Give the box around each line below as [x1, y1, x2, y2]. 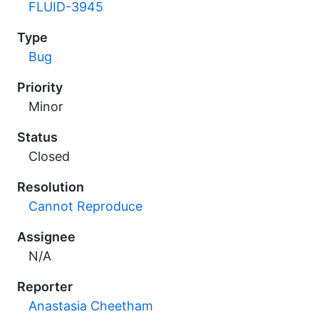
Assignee [17, 229, 75, 244]
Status [17, 130, 58, 145]
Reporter [17, 279, 73, 294]
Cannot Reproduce [28, 199, 142, 214]
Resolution [17, 179, 84, 194]
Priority [17, 80, 63, 95]
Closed [28, 149, 70, 164]
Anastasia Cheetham [28, 298, 153, 313]
